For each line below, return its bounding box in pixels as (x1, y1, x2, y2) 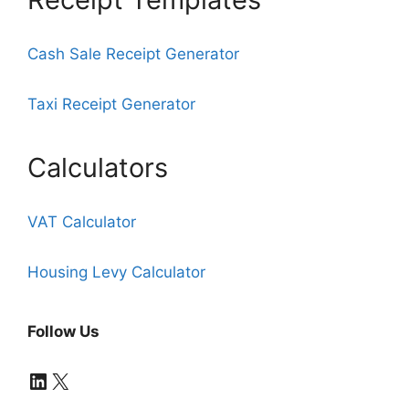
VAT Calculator (27, 213, 136, 231)
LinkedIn (26, 366, 113, 393)
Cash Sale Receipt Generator (27, 45, 239, 63)
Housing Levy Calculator (27, 263, 205, 281)
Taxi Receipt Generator (27, 95, 200, 113)
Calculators (27, 152, 168, 184)
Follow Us (27, 322, 100, 341)
